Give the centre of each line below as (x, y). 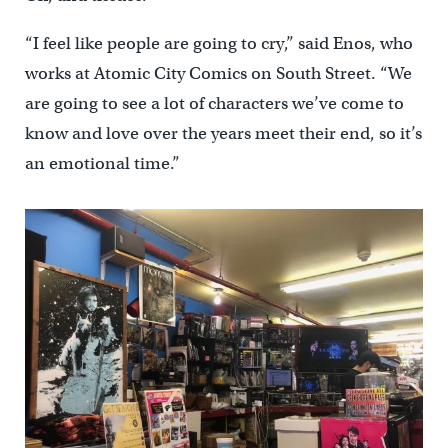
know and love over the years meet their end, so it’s (223, 134)
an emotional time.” (102, 164)
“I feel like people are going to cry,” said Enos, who (218, 44)
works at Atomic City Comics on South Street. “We (218, 74)
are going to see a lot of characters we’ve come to (214, 104)
